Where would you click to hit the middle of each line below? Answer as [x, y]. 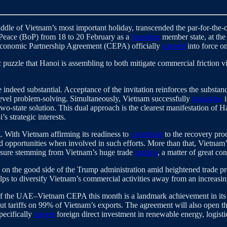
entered [174, 46]
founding [146, 37]
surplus [146, 153]
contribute [147, 134]
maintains [207, 99]
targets [44, 214]
